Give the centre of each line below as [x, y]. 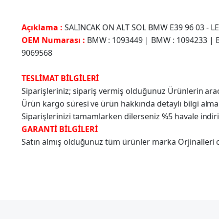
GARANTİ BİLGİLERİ [60, 129]
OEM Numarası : [54, 40]
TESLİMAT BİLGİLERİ [60, 78]
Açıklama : [43, 27]
